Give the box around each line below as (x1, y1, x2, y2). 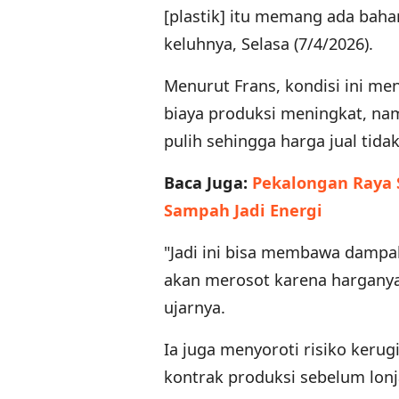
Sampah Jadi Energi (164, 199, 322, 222)
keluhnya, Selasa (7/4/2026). (164, 33, 373, 55)
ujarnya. (164, 297, 225, 319)
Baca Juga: (164, 172, 252, 194)
